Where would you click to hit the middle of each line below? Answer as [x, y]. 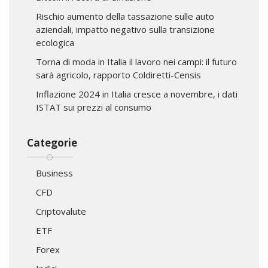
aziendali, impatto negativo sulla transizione [125, 29]
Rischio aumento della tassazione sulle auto [125, 16]
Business [54, 173]
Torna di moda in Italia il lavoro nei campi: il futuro [136, 61]
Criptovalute [61, 211]
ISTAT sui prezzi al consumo [94, 107]
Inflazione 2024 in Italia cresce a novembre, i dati [137, 94]
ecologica [55, 42]
